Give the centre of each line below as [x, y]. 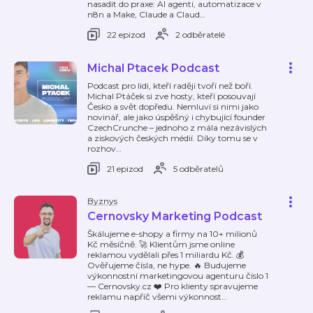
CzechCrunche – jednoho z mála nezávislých [177, 128]
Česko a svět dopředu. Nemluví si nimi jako [173, 107]
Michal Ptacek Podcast [153, 68]
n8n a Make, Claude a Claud [144, 14]
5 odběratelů [198, 168]
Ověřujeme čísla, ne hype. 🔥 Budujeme [167, 265]
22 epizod [126, 34]
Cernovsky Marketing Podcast [175, 216]
